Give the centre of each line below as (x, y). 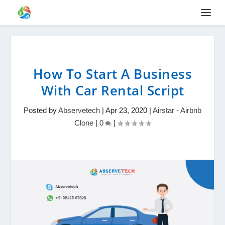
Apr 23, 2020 (126, 110)
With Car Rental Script (113, 90)
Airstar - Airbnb (177, 110)
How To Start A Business (113, 74)
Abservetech (79, 110)
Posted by (41, 110)
